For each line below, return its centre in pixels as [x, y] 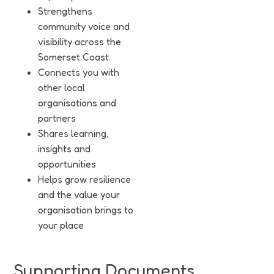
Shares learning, [73, 133]
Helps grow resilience [84, 179]
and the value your [79, 194]
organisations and [77, 103]
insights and [64, 149]
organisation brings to [86, 210]
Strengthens [65, 11]
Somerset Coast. [74, 57]
